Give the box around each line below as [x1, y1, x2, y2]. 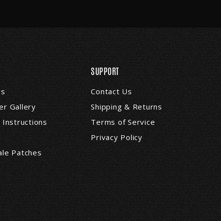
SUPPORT [91, 65, 119, 78]
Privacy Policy [91, 132, 143, 143]
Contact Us [91, 86, 132, 97]
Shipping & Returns [91, 102, 162, 112]
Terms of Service [91, 117, 155, 127]
